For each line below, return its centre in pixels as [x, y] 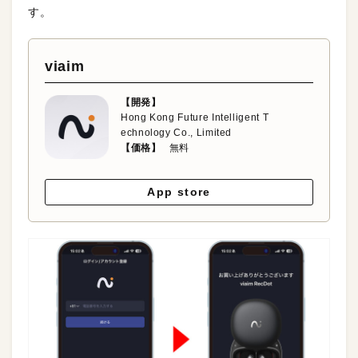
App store [179, 191]
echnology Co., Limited [177, 132]
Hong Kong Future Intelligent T [195, 117]
